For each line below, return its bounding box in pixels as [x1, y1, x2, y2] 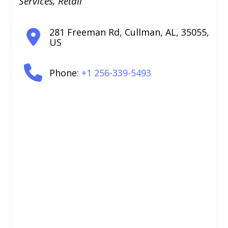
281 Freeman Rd [49, 26, 120, 39]
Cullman [125, 26, 160, 39]
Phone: [49, 67, 81, 79]
